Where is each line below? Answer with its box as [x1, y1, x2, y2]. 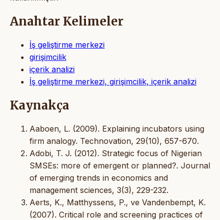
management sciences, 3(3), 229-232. [29, 185, 168, 195]
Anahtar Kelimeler [10, 13, 123, 29]
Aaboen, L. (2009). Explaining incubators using [29, 123, 204, 134]
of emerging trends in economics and [29, 172, 168, 183]
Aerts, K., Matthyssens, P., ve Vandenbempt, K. [29, 197, 206, 207]
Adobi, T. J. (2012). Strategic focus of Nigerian [29, 148, 202, 158]
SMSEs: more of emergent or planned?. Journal [29, 160, 210, 170]
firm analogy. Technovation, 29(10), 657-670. [29, 136, 199, 146]
